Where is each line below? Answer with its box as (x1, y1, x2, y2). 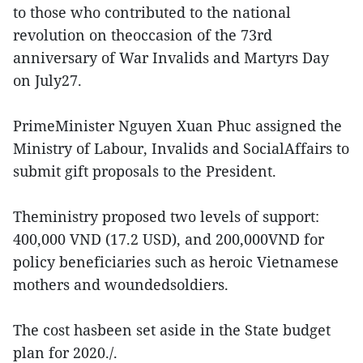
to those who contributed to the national (13, 2, 291, 23)
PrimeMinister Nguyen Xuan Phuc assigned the (13, 116, 342, 136)
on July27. (13, 70, 82, 91)
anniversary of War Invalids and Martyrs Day (13, 48, 329, 68)
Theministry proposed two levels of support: (13, 207, 319, 227)
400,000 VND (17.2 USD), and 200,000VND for (13, 229, 324, 250)
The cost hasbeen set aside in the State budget (13, 320, 331, 340)
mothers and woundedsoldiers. (13, 275, 228, 295)
